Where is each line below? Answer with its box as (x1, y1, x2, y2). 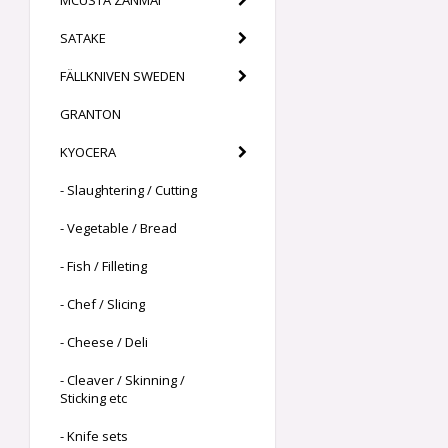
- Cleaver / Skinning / (60, 371, 185, 390)
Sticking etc (60, 389, 127, 408)
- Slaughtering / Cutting (60, 181, 197, 200)
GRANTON (60, 105, 121, 124)
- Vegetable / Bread (60, 219, 177, 238)
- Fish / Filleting (60, 257, 147, 276)
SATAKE (60, 29, 106, 48)
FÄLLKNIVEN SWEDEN (60, 67, 185, 86)
